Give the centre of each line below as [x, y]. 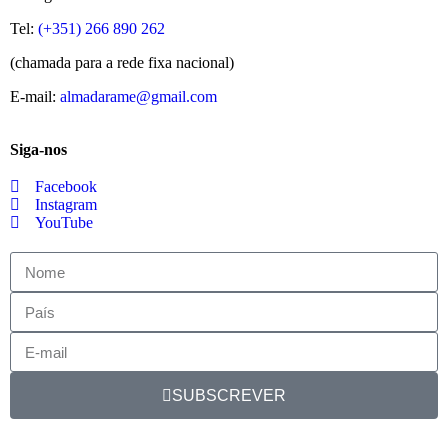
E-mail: [35, 97]
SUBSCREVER [229, 395]
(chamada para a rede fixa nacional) [122, 63]
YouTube [64, 223]
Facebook [66, 187]
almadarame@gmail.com [138, 97]
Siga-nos [38, 150]
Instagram [66, 205]
